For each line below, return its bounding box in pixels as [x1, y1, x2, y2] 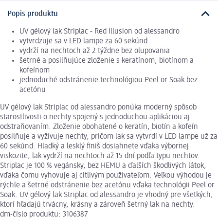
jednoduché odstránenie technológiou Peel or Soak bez [19, 76, 198, 84]
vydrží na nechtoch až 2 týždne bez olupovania [19, 47, 170, 55]
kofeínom [19, 66, 50, 74]
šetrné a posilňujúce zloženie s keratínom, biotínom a [19, 56, 194, 65]
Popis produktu [7, 10, 58, 18]
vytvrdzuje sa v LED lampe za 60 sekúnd [19, 37, 147, 45]
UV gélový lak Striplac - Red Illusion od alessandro [19, 27, 180, 36]
